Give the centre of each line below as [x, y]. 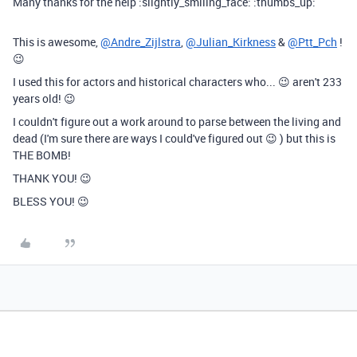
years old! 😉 [45, 99]
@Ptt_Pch [312, 42]
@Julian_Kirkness [231, 42]
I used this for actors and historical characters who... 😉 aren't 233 [177, 82]
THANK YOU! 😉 [52, 178]
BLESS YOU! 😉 [52, 202]
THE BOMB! [42, 155]
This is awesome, [57, 42]
